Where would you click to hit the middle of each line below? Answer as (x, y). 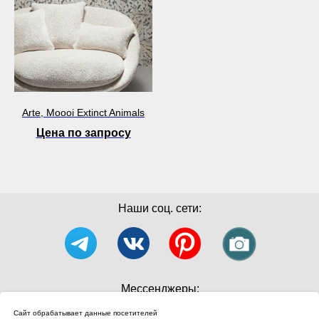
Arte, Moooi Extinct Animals (83, 113)
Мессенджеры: (160, 289)
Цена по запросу (83, 133)
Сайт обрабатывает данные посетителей (85, 313)
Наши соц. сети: (159, 209)
